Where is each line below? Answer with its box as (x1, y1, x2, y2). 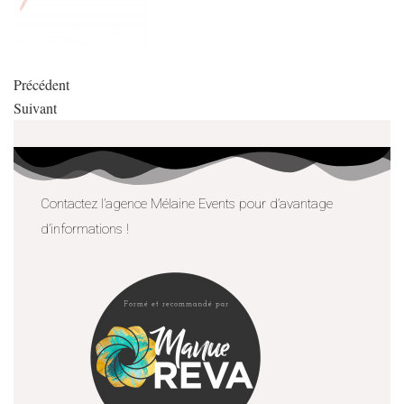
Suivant (14, 97, 57, 117)
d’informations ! (41, 220, 133, 237)
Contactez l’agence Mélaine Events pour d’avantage (41, 195, 333, 212)
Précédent (14, 74, 69, 94)
